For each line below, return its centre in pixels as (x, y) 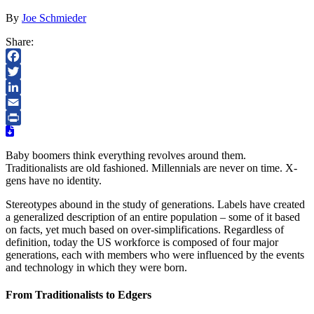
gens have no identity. (54, 180)
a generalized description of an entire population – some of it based (153, 217)
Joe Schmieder (54, 18)
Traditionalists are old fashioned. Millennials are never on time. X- (151, 168)
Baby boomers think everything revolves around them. (126, 155)
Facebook (27, 71)
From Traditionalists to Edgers (78, 295)
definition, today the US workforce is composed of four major (142, 242)
